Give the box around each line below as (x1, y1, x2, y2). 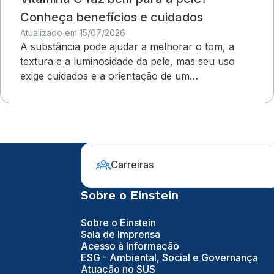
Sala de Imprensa (81, 228, 160, 240)
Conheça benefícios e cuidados (20, 9, 203, 24)
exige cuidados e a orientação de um (20, 69, 190, 82)
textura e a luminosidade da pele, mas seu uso (20, 54, 235, 67)
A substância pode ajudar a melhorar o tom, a (20, 40, 234, 53)
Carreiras (111, 158, 154, 171)
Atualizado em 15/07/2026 (20, 27, 125, 38)
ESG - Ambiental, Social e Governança (81, 251, 258, 264)
